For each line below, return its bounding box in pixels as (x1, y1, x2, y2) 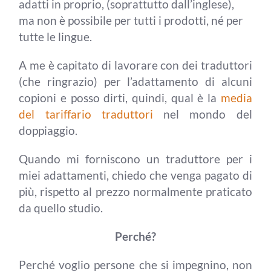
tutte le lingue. (19, 30, 93, 44)
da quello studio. (19, 201, 103, 215)
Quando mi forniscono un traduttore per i (19, 152, 252, 166)
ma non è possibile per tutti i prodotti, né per (19, 13, 244, 27)
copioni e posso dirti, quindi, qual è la (19, 91, 221, 105)
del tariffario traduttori (19, 107, 153, 121)
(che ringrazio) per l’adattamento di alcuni (19, 74, 252, 88)
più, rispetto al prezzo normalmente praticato (19, 184, 252, 198)
